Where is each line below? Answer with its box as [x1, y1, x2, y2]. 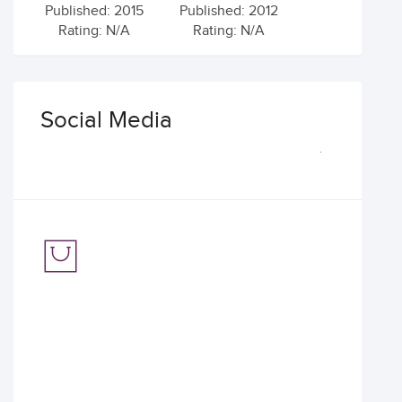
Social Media [40, 107, 172, 135]
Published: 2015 [45, 3, 144, 20]
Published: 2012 [179, 3, 278, 20]
